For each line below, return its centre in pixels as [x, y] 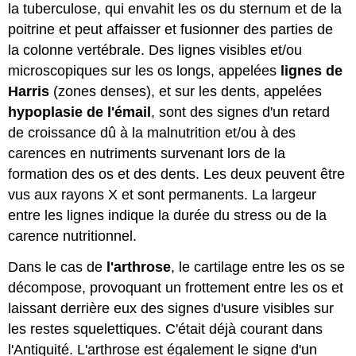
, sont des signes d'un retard [241, 112]
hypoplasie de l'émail [80, 112]
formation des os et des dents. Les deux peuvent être [177, 174]
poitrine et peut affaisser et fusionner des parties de [171, 30]
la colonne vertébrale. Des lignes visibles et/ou [155, 50]
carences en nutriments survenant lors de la [147, 154]
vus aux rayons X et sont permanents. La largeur [163, 195]
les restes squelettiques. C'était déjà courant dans [166, 329]
